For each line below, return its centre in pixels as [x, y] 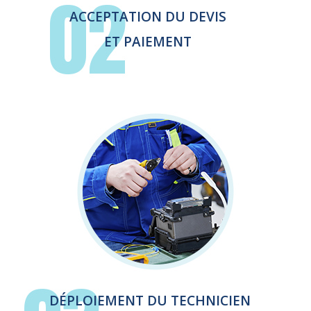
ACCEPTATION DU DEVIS [148, 17]
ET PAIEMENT [148, 42]
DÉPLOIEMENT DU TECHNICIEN [150, 301]
